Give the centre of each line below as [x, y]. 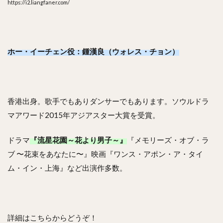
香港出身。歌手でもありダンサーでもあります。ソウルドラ [108, 101]
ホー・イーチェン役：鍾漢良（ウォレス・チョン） [93, 51]
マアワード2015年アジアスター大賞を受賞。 [84, 115]
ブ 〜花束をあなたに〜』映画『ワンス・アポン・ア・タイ [105, 154]
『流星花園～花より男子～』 [78, 140]
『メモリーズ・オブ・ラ [168, 140]
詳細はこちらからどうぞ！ [52, 217]
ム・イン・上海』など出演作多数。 [67, 167]
